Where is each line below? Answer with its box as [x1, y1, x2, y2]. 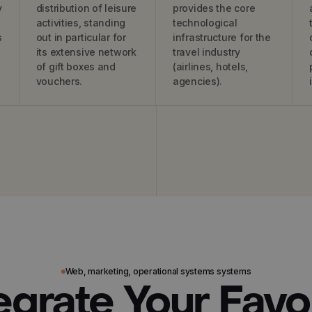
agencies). [172, 75, 223, 87]
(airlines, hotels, [172, 61, 248, 72]
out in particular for [36, 31, 126, 43]
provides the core [172, 2, 256, 14]
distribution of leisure [36, 2, 137, 14]
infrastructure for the [172, 31, 271, 43]
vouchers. [36, 75, 83, 87]
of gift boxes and [36, 61, 116, 72]
